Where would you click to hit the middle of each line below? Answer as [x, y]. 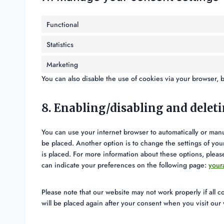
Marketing [62, 64]
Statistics [60, 44]
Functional [62, 24]
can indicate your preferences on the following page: [125, 165]
